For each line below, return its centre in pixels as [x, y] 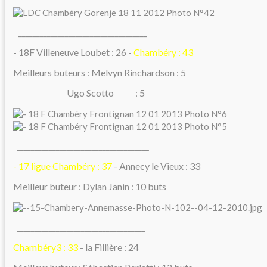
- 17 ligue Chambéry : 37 [63, 166]
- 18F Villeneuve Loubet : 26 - [73, 52]
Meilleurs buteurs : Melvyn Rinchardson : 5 [100, 73]
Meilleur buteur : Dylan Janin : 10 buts [90, 186]
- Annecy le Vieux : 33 [156, 166]
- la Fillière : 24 [108, 247]
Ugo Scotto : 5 [79, 93]
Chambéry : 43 [163, 52]
